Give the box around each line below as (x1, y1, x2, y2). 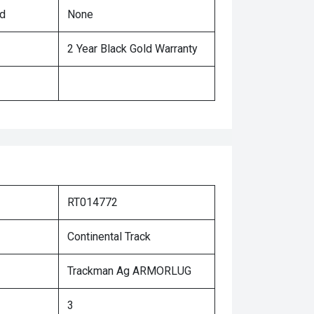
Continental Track (67, 230, 151, 243)
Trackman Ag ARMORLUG (67, 264, 191, 278)
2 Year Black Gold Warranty (67, 42, 198, 55)
